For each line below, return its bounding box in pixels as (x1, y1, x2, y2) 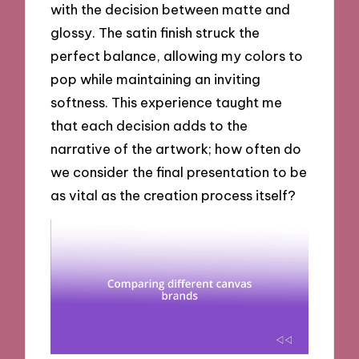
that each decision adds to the (50, 116, 248, 134)
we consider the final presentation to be (50, 163, 308, 180)
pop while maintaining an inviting (50, 70, 261, 87)
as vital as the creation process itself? (50, 186, 296, 204)
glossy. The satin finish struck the (50, 23, 260, 41)
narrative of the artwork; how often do (50, 139, 302, 157)
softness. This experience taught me (50, 93, 283, 111)
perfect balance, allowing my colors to (50, 46, 304, 64)
